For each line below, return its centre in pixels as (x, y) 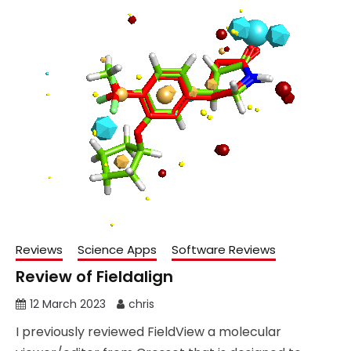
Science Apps (117, 250)
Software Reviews (224, 250)
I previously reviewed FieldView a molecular (148, 332)
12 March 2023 (68, 304)
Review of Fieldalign (94, 277)
